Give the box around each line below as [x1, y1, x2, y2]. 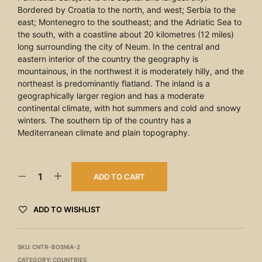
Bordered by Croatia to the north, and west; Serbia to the [18, 5, 236, 15]
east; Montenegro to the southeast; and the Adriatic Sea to [18, 17, 242, 27]
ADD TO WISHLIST [33, 205, 101, 215]
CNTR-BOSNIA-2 [32, 243, 80, 251]
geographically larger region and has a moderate [18, 91, 204, 101]
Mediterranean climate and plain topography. [18, 127, 190, 138]
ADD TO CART [94, 172, 145, 182]
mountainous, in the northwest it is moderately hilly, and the [18, 66, 244, 77]
